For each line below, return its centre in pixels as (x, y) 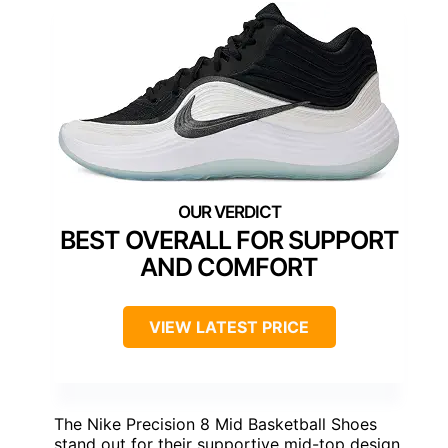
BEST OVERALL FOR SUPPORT (229, 239)
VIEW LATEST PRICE (229, 326)
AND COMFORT (229, 266)
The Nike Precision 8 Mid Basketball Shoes (215, 423)
